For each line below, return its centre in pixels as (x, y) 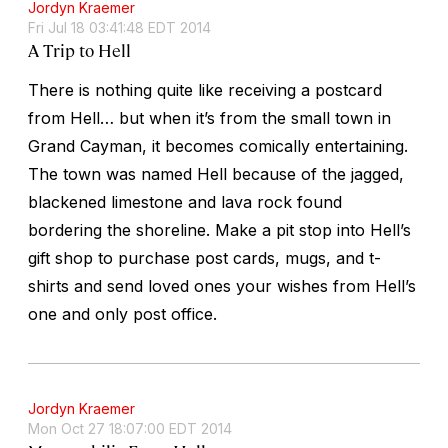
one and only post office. (122, 313)
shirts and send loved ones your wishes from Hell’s (222, 285)
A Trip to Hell (79, 49)
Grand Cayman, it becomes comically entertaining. (218, 145)
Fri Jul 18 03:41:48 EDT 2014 (119, 27)
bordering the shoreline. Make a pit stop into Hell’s (219, 229)
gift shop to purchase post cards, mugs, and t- (204, 257)
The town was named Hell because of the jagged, (216, 173)
